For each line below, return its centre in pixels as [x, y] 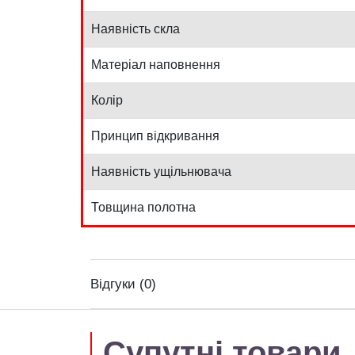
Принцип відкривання [155, 136]
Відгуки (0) [123, 284]
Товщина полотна [143, 207]
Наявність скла [136, 29]
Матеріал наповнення [156, 65]
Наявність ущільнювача [161, 172]
